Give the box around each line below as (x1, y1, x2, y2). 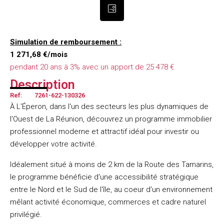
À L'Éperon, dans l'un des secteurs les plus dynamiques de (10, 102, 208, 111)
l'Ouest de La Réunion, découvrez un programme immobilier (10, 114, 212, 123)
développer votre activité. (10, 139, 97, 148)
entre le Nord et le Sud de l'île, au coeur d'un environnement (10, 185, 212, 194)
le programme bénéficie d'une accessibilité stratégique (10, 172, 198, 181)
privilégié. (10, 210, 42, 219)
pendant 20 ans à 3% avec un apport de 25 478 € (10, 62, 174, 71)
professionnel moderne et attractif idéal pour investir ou (10, 127, 199, 136)
